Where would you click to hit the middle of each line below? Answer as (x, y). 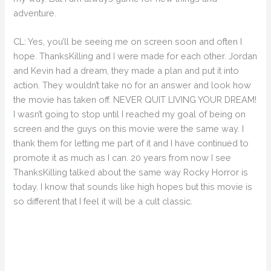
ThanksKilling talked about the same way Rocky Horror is (131, 172)
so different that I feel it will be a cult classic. (103, 201)
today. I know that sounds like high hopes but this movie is (133, 186)
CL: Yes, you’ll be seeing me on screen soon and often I (128, 41)
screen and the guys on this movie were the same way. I (129, 128)
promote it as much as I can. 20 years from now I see (122, 157)
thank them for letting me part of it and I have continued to (131, 143)
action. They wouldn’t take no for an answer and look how (132, 85)
